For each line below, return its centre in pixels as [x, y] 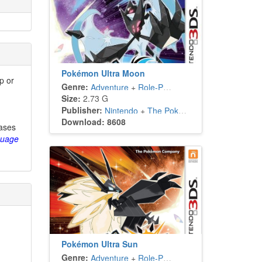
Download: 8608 [93, 122]
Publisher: [82, 110]
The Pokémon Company [163, 111]
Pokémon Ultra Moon [103, 73]
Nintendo [121, 111]
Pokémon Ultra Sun [99, 244]
